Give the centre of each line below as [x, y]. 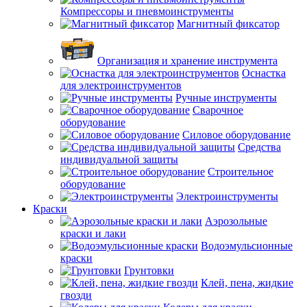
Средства [259, 147]
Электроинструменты [227, 196]
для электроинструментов [121, 85]
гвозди [76, 295]
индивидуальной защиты [119, 159]
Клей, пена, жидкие [247, 283]
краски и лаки [93, 233]
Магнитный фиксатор [228, 24]
